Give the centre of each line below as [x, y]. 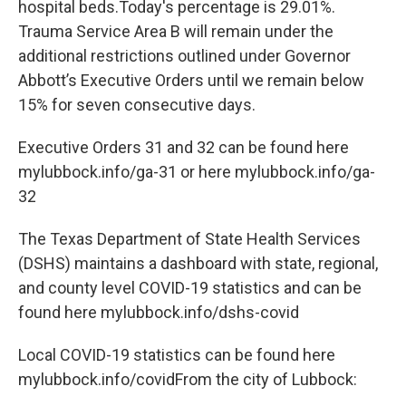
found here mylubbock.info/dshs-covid [159, 313]
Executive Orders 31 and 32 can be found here [184, 148]
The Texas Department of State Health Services [189, 239]
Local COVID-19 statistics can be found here [177, 355]
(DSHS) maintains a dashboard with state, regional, [198, 264]
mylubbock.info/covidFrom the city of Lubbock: [188, 380]
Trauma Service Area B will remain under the [176, 32]
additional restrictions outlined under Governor [184, 56]
